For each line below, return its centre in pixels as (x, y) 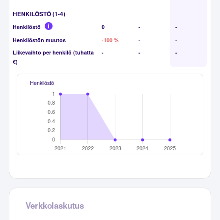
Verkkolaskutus (55, 205)
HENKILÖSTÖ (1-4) (39, 14)
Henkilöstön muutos (40, 40)
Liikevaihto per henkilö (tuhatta (54, 52)
